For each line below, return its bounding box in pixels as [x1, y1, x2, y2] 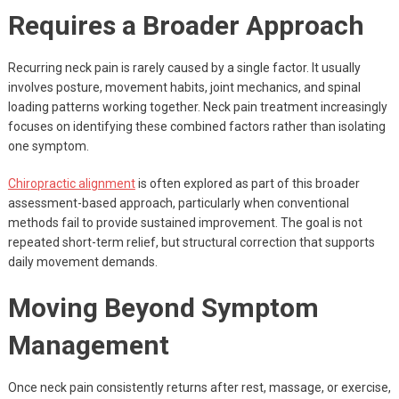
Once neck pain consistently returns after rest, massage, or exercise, [7, 380, 391, 395]
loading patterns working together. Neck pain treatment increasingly [7, 100, 387, 115]
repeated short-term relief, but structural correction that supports [7, 235, 375, 250]
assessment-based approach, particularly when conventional [7, 196, 349, 211]
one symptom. [7, 139, 89, 154]
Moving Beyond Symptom [7, 292, 319, 324]
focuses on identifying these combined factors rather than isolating [7, 119, 386, 134]
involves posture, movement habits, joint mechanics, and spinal [7, 80, 361, 95]
